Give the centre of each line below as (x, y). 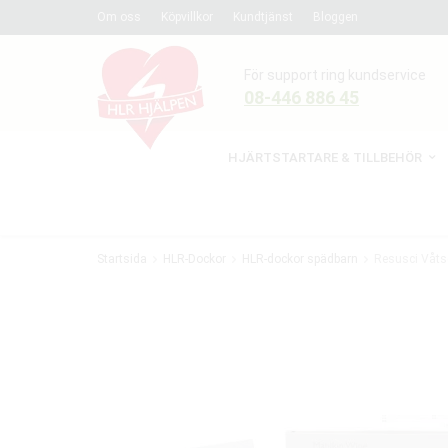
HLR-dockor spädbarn (300, 259)
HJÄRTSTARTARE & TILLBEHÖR (325, 157)
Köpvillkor (187, 17)
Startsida (122, 259)
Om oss (119, 17)
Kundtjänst (263, 17)
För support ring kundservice (335, 75)
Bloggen (335, 17)
